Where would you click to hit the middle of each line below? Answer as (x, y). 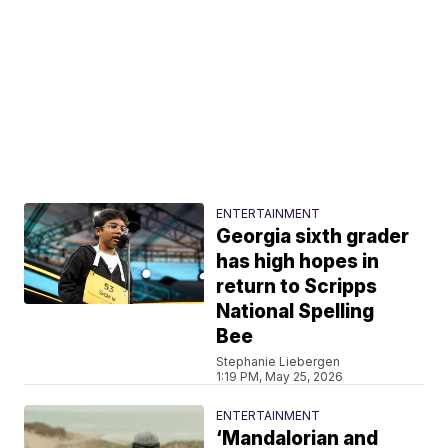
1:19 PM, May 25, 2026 (280, 376)
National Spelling (295, 311)
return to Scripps (297, 286)
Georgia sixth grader (313, 236)
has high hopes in (298, 261)
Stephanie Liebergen (278, 361)
